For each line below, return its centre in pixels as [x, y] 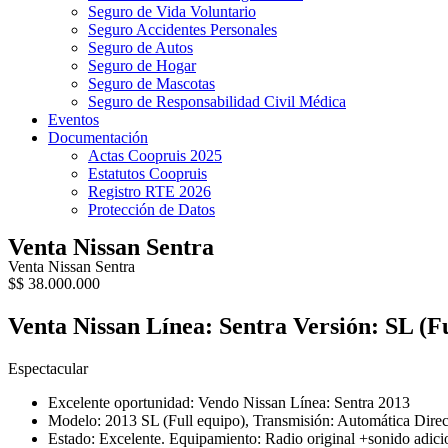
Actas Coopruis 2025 [155, 155]
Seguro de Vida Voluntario [172, 11]
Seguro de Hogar [142, 65]
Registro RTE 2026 [149, 191]
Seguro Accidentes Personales [182, 29]
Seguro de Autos [140, 47]
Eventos [73, 119]
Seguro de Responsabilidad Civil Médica [217, 101]
